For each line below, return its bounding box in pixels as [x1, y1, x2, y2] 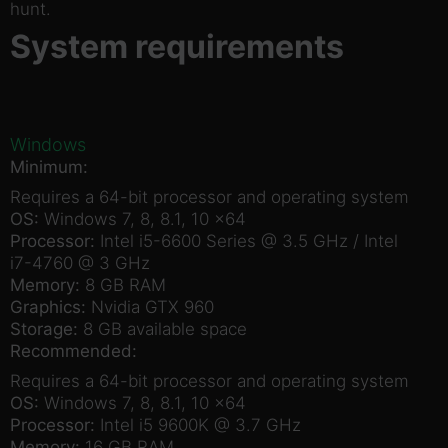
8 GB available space [78, 318, 247, 339]
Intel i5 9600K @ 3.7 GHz [95, 414, 301, 435]
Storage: [10, 318, 78, 339]
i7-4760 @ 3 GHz [10, 252, 150, 273]
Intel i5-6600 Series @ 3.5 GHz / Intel [95, 230, 398, 251]
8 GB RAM [80, 274, 166, 295]
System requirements [10, 26, 344, 66]
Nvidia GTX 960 [86, 296, 214, 317]
